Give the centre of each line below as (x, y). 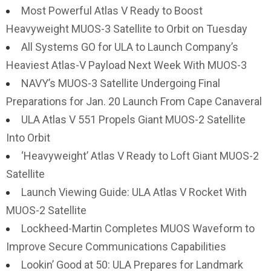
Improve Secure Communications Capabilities (116, 247)
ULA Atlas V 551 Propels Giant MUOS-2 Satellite (133, 119)
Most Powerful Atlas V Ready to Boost (112, 11)
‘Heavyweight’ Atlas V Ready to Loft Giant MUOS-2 (140, 156)
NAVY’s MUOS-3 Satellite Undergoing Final (121, 83)
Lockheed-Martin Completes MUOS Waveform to (138, 228)
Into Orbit (28, 138)
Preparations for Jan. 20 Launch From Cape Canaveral (134, 101)
